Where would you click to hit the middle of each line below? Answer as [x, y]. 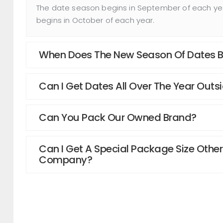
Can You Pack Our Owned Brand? [118, 118]
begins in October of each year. [96, 20]
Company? [65, 160]
